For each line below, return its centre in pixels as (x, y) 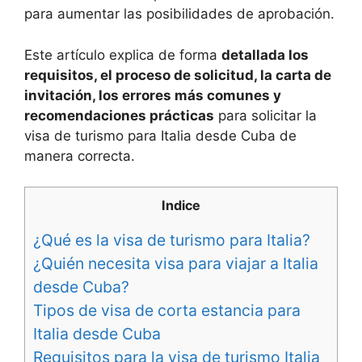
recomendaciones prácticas (119, 115)
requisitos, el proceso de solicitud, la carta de (178, 75)
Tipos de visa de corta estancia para (167, 310)
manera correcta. (80, 156)
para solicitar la (265, 115)
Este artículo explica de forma (123, 55)
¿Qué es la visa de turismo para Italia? (172, 240)
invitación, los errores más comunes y (153, 95)
